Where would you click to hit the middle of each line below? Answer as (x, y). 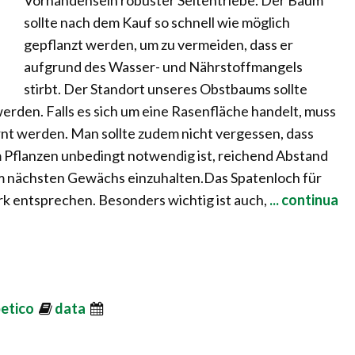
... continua (303, 200)
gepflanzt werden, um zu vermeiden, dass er (158, 44)
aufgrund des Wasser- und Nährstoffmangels (163, 67)
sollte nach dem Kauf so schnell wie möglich (157, 22)
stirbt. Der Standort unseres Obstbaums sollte (166, 89)
